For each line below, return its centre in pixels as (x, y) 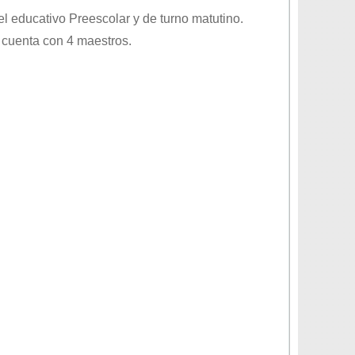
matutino (216, 19)
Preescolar (99, 19)
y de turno (161, 19)
